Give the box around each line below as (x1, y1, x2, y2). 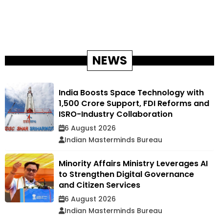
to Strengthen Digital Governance (59, 169, 194, 180)
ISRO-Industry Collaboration (59, 109, 173, 120)
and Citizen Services (59, 179, 140, 191)
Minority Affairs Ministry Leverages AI (59, 158, 208, 170)
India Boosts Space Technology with (59, 87, 204, 99)
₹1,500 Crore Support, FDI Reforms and (59, 98, 209, 109)
